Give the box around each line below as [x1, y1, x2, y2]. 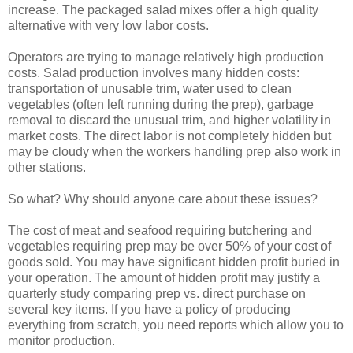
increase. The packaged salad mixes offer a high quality [8, 3, 318, 17]
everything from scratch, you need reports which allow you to [8, 318, 344, 333]
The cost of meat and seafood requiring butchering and [8, 224, 312, 238]
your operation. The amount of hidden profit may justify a [8, 271, 320, 285]
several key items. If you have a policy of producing [8, 303, 291, 317]
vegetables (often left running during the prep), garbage [8, 98, 314, 112]
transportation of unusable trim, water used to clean [8, 82, 292, 96]
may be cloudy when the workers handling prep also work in [8, 145, 341, 159]
